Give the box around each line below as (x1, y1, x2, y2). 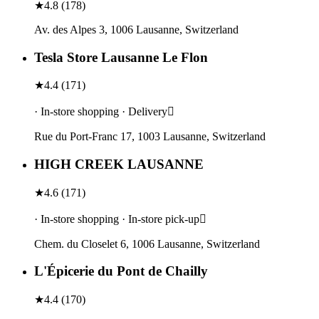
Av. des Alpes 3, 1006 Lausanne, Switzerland (34, 23, 239, 36)
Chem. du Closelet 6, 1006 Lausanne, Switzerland (34, 237, 260, 250)
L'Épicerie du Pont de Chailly (34, 263, 208, 279)
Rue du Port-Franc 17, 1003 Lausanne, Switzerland (34, 130, 266, 143)
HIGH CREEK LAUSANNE (34, 156, 204, 172)
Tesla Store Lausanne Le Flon (34, 49, 208, 65)
